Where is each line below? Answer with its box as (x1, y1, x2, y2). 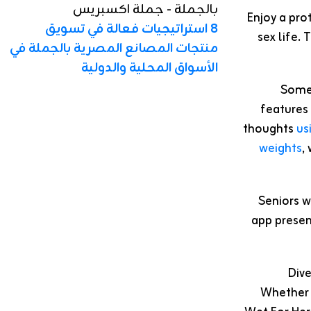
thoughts (243, 119, 296, 140)
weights (259, 138, 302, 160)
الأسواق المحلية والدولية (81, 57, 218, 78)
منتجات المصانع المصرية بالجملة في (9, 37, 218, 59)
